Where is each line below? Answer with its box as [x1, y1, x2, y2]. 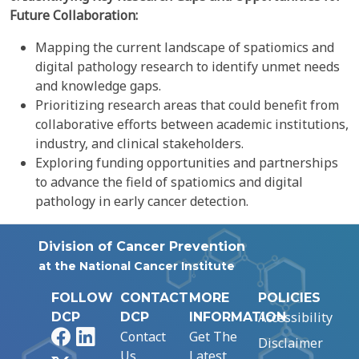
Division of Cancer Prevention [38, 239, 245, 254]
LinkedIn [94, 327, 147, 345]
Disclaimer [258, 334, 323, 352]
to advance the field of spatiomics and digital [35, 173, 303, 191]
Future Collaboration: [10, 6, 138, 24]
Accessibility [258, 309, 333, 326]
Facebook [69, 327, 125, 345]
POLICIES [258, 290, 321, 305]
